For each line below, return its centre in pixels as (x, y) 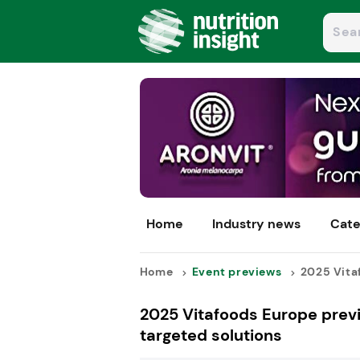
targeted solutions (211, 335)
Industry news (257, 224)
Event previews (237, 272)
